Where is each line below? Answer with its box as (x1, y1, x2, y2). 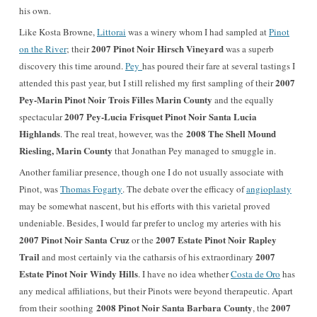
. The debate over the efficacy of (122, 183, 246, 195)
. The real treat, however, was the (60, 127, 186, 140)
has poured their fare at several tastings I (142, 59, 295, 72)
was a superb (224, 42, 274, 55)
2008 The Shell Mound (186, 127, 276, 140)
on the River (19, 42, 67, 55)
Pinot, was (19, 183, 60, 195)
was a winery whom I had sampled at (126, 25, 269, 38)
